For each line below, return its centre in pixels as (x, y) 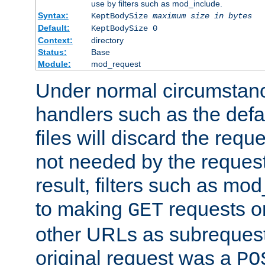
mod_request (116, 64)
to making (82, 209)
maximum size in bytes (202, 16)
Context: (55, 40)
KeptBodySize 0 (124, 28)
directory (107, 40)
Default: (54, 28)
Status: (52, 52)
